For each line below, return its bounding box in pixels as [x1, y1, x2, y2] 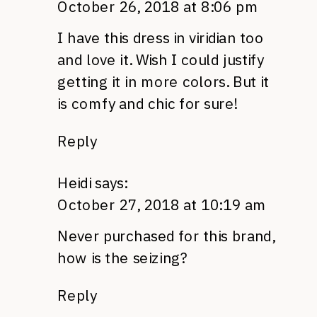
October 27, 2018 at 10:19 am [57, 195, 267, 214]
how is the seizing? [57, 248, 188, 267]
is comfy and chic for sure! [57, 93, 237, 113]
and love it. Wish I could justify [57, 50, 264, 69]
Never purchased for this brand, [57, 226, 275, 246]
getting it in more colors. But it [57, 72, 270, 91]
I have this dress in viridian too [57, 28, 264, 48]
